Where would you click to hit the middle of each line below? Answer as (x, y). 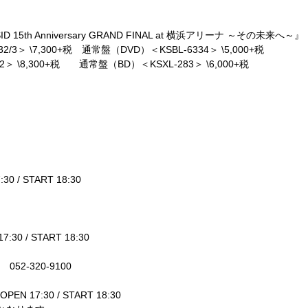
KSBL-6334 (184, 49)
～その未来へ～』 (265, 35)
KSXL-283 (172, 64)
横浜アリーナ (195, 35)
